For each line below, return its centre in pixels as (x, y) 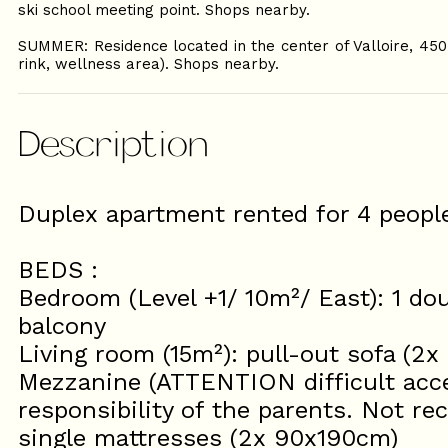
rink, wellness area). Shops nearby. (148, 64)
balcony (62, 326)
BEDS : (58, 270)
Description (113, 142)
